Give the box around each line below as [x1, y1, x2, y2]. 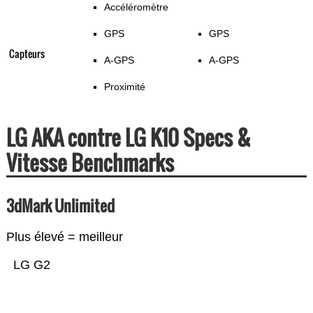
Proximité [103, 81, 145, 93]
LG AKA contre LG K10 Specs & [6, 122, 251, 154]
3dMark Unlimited [6, 194, 115, 217]
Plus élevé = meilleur [6, 230, 123, 245]
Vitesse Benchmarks [6, 147, 174, 179]
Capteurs [8, 46, 45, 61]
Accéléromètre [103, 1, 168, 13]
